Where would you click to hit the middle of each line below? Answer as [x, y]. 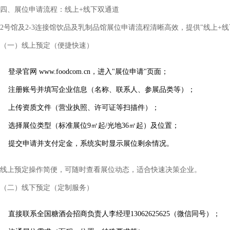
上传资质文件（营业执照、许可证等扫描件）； [84, 108]
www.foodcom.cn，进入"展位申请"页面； [104, 72]
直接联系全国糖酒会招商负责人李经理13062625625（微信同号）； [114, 214]
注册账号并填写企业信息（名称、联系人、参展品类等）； [102, 90]
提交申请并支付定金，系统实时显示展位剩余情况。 [91, 144]
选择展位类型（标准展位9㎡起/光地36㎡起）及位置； [94, 126]
